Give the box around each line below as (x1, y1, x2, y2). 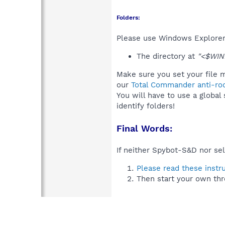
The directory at (137, 51, 197, 61)
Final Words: (117, 123, 172, 134)
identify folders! (117, 101, 175, 110)
